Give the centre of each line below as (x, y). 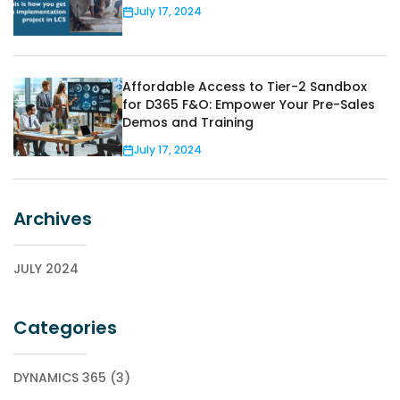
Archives (53, 219)
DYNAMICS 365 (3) (72, 378)
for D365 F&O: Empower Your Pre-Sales (249, 104)
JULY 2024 (46, 269)
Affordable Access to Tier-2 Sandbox (245, 87)
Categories (65, 328)
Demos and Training (188, 122)
